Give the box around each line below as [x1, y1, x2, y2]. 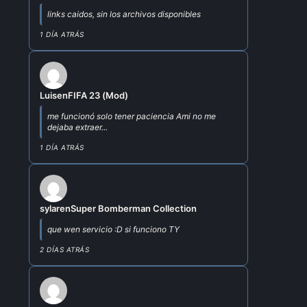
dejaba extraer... [47, 122, 108, 133]
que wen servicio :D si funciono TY [47, 224, 180, 235]
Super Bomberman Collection [71, 203, 197, 214]
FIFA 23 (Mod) [68, 90, 129, 101]
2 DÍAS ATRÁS [40, 245, 90, 254]
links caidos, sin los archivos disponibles [47, 9, 201, 20]
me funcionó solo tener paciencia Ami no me [47, 111, 217, 122]
